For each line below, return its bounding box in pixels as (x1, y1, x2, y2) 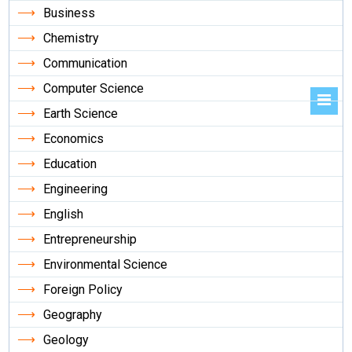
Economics (43, 131, 104, 147)
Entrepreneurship (43, 232, 137, 247)
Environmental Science (43, 257, 168, 273)
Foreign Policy (43, 282, 123, 298)
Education (43, 156, 97, 172)
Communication (43, 56, 128, 71)
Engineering (43, 181, 108, 197)
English (43, 207, 84, 222)
